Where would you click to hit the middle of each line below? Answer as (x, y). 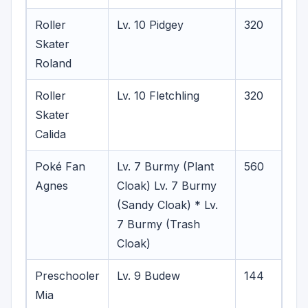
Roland (53, 63)
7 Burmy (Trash (158, 224)
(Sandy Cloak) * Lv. (167, 205)
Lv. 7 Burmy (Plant (165, 166)
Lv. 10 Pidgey (150, 25)
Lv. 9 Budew (148, 276)
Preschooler (67, 276)
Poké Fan (60, 166)
